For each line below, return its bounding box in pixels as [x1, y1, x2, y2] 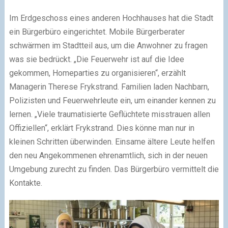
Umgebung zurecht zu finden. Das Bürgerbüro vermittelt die [9, 164, 219, 175]
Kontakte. [9, 178, 42, 188]
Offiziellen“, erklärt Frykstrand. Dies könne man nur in [9, 123, 194, 133]
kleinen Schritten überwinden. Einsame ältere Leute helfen [9, 137, 215, 147]
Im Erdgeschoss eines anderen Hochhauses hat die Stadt [9, 13, 213, 23]
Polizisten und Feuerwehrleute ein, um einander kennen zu [9, 96, 216, 106]
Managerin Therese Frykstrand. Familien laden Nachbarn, [9, 82, 209, 92]
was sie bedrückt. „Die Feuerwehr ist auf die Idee [9, 54, 184, 65]
